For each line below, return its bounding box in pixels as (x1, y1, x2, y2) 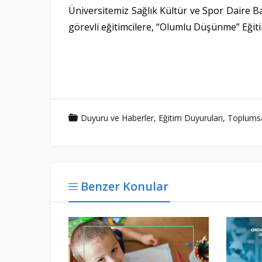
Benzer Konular (81, 178, 168, 194)
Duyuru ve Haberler (81, 112, 154, 123)
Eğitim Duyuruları (158, 112, 223, 123)
